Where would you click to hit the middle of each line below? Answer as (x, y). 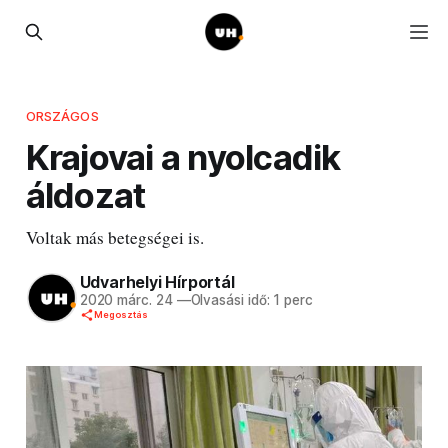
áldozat (85, 194)
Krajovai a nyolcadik (183, 156)
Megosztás (120, 315)
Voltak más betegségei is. (114, 237)
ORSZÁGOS (62, 115)
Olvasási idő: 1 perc (251, 300)
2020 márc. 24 (126, 300)
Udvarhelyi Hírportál (157, 282)
